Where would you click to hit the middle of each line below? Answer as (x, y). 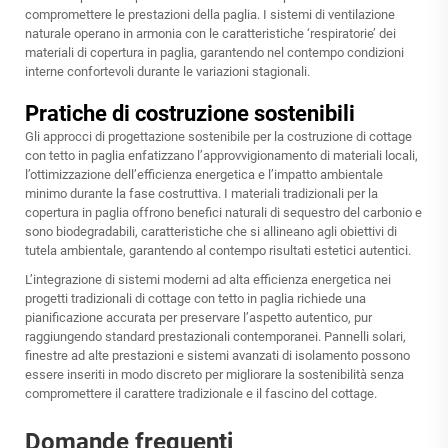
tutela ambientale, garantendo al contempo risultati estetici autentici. (218, 251)
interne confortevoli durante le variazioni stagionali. (167, 72)
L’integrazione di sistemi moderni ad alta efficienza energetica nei (208, 280)
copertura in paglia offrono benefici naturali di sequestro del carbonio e (223, 213)
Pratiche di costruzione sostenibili (190, 114)
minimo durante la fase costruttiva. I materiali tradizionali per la (201, 194)
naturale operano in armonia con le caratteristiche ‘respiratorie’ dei (210, 34)
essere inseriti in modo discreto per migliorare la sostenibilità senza (214, 375)
